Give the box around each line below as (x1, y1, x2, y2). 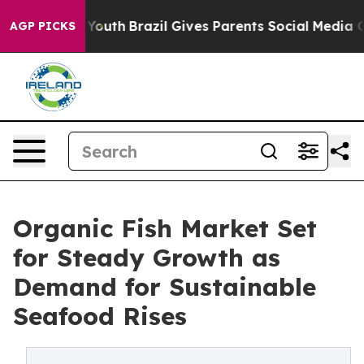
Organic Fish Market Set (13, 213, 317, 244)
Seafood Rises (13, 301, 187, 331)
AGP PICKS (10, 19, 76, 33)
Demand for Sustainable (13, 271, 316, 302)
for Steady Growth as (13, 242, 280, 273)
